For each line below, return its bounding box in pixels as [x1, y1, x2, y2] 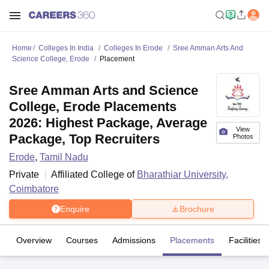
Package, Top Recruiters [9, 131, 160, 147]
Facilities [229, 235, 262, 245]
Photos [232, 133, 253, 140]
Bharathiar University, [137, 169, 228, 180]
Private [9, 169, 39, 180]
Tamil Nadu [40, 152, 88, 162]
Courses [66, 235, 98, 245]
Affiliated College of [51, 169, 137, 180]
